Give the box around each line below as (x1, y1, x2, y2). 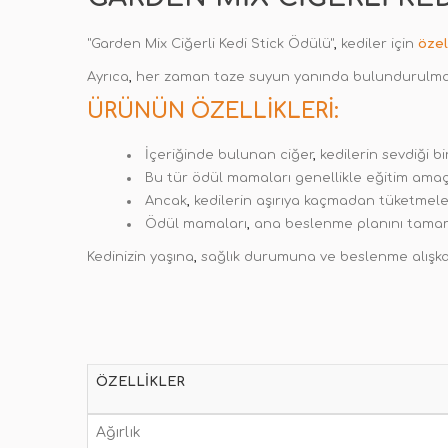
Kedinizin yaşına (87, 250, 194, 264)
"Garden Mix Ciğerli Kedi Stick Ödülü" (87, 37, 334, 51)
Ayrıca (87, 70, 129, 84)
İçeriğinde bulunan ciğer (145, 148, 313, 162)
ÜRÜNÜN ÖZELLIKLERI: (87, 99, 339, 123)
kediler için (337, 37, 418, 51)
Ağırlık (96, 425, 141, 440)
